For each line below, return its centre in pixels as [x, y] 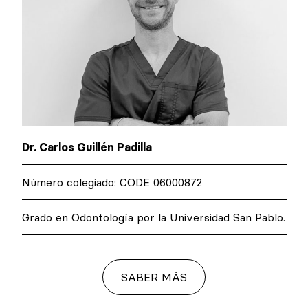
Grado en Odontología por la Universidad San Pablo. [153, 218]
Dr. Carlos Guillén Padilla [87, 147]
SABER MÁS [154, 277]
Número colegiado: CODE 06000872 [112, 183]
